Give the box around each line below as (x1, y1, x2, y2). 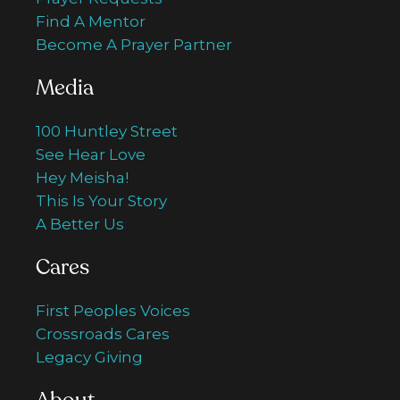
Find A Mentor (36, 12, 146, 30)
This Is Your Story (36, 192, 167, 210)
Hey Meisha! (36, 169, 129, 187)
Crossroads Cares (36, 325, 170, 343)
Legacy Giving (36, 348, 143, 366)
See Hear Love (36, 146, 146, 163)
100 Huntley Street (36, 122, 178, 140)
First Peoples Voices (36, 302, 190, 320)
